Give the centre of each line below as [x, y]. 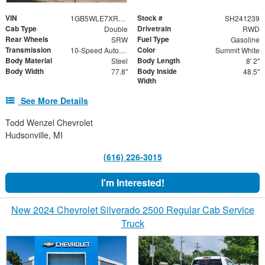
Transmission [28, 49]
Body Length [159, 60]
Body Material [29, 60]
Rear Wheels [27, 39]
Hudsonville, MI [34, 135]
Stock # [150, 17]
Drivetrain [154, 28]
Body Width [25, 71]
